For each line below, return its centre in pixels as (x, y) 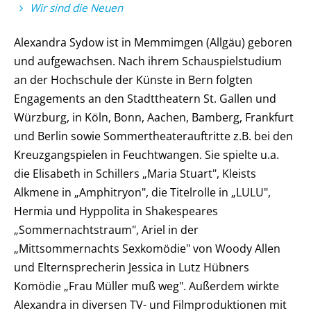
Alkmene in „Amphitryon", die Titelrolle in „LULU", (142, 192)
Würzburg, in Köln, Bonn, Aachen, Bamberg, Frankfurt (154, 117)
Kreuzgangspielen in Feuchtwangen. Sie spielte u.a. (146, 155)
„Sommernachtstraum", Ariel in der (106, 230)
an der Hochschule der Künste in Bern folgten (133, 80)
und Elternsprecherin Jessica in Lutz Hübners (132, 267)
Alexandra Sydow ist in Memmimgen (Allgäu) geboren (153, 42)
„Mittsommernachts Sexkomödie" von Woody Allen (147, 249)
